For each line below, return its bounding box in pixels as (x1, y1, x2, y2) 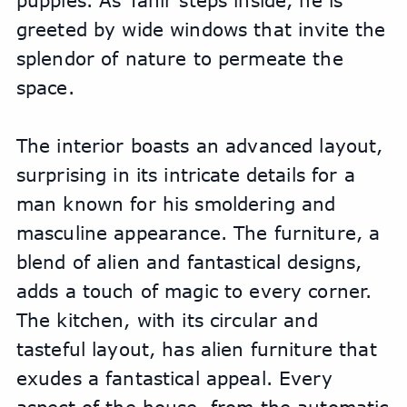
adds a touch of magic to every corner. (15, 280, 372, 303)
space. (15, 76, 81, 99)
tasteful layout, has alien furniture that (15, 338, 377, 361)
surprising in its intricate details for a (15, 164, 355, 186)
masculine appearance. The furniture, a (15, 222, 381, 244)
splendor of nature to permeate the (15, 47, 343, 70)
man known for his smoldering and (15, 193, 336, 215)
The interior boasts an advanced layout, (15, 134, 383, 157)
